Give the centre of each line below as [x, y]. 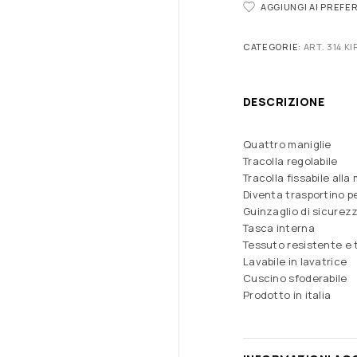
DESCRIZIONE [284, 102]
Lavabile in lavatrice [295, 262]
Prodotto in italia [287, 295]
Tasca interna [279, 228]
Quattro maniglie [287, 145]
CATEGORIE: [273, 47]
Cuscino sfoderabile [295, 279]
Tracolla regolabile [290, 161]
